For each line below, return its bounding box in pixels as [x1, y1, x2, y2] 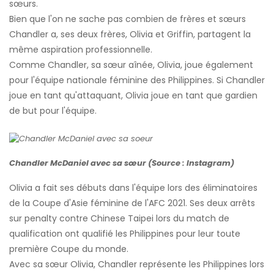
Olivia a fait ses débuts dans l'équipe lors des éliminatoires [9, 182, 257, 194]
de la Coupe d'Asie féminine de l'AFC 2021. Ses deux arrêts [9, 197, 255, 210]
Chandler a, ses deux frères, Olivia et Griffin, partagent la [9, 28, 251, 41]
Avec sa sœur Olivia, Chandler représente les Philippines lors [9, 258, 264, 271]
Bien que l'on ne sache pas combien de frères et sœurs [9, 13, 246, 26]
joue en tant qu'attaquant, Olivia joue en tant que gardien [9, 89, 257, 102]
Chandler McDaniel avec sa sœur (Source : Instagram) [9, 157, 234, 169]
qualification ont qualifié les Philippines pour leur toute [9, 228, 240, 240]
